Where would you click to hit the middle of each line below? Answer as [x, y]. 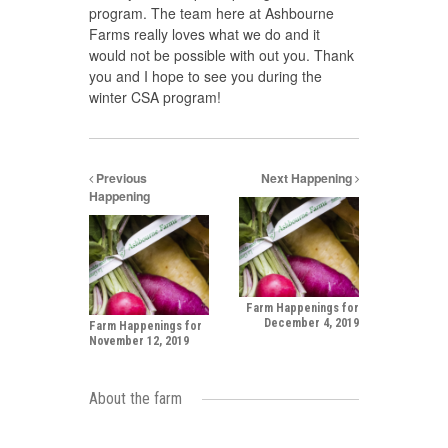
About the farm [135, 398]
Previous [120, 178]
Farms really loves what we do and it [204, 34]
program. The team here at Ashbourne [211, 13]
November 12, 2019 [139, 341]
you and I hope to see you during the [205, 76]
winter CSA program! [155, 97]
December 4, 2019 [311, 323]
